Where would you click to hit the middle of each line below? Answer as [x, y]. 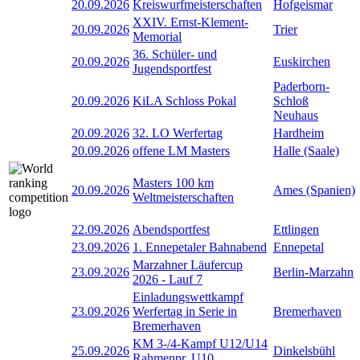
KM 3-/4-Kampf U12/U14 [200, 343]
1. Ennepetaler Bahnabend [200, 247]
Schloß [291, 100]
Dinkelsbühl [304, 350]
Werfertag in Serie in [185, 311]
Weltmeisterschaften [183, 197]
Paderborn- [301, 86]
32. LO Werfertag [178, 133]
